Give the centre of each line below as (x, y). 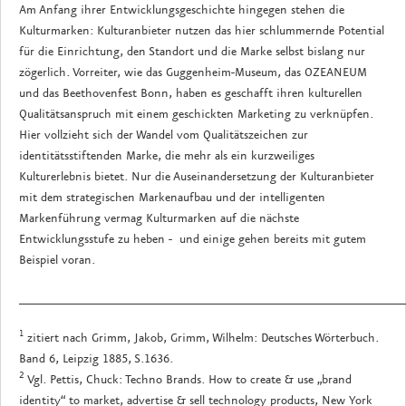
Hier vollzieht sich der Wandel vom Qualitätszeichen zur (164, 135)
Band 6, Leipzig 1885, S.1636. (96, 358)
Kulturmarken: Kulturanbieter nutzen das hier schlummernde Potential (202, 30)
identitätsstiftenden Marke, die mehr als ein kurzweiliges (167, 155)
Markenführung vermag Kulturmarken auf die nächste (159, 218)
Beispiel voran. (57, 260)
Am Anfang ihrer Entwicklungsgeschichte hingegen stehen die (182, 10)
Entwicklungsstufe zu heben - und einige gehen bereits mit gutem (193, 239)
